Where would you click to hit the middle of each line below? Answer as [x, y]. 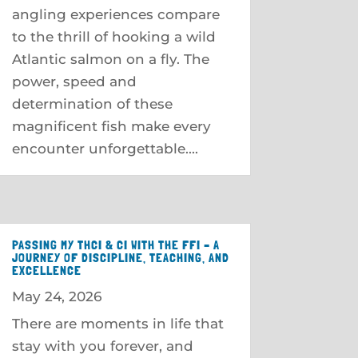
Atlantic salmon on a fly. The [110, 59]
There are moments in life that [117, 323]
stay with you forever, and [102, 346]
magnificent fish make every [111, 126]
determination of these [92, 103]
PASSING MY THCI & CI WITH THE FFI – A [115, 245]
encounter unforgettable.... [105, 148]
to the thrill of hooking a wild [113, 36]
